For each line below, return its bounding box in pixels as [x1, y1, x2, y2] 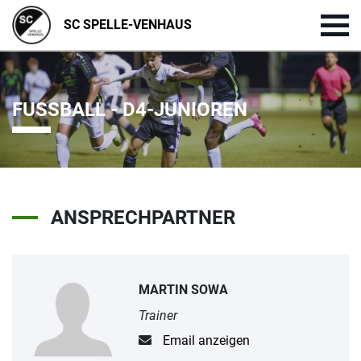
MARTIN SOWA [139, 281, 229, 297]
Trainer [139, 307, 178, 323]
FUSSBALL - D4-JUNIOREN [12, 98, 247, 121]
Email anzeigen [162, 333, 250, 349]
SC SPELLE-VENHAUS [64, 17, 192, 32]
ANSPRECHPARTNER [51, 206, 235, 229]
